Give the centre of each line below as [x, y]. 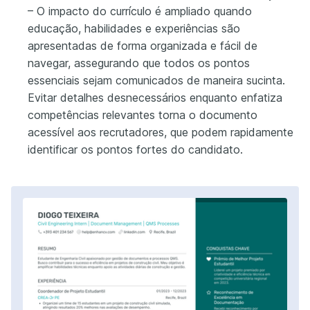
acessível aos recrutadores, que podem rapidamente [161, 133]
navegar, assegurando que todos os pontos [139, 63]
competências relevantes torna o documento [143, 115]
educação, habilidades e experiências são [134, 29]
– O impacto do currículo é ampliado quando [140, 11]
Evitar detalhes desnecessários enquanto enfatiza [155, 98]
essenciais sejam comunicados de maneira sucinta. [156, 81]
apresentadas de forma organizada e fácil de [143, 46]
